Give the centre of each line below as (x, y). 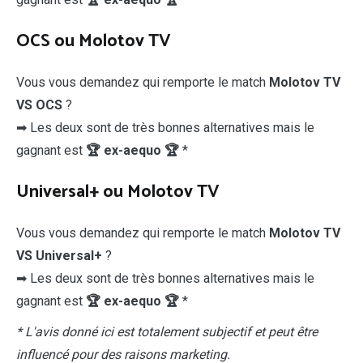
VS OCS (39, 105)
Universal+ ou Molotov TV (118, 192)
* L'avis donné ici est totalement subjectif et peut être (167, 331)
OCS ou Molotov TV (94, 41)
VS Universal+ (59, 255)
